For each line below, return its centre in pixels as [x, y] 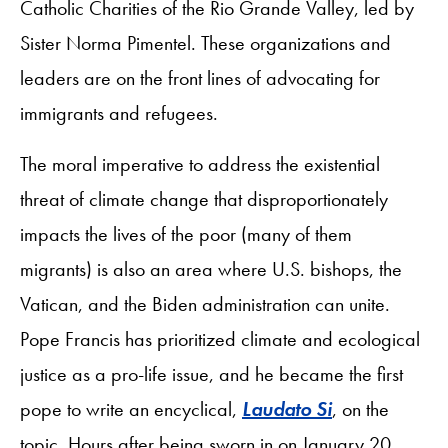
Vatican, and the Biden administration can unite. [205, 303]
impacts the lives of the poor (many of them [186, 233]
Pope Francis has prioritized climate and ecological [220, 338]
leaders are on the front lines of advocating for [200, 77]
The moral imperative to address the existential [200, 163]
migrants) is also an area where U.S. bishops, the [211, 268]
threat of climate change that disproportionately [204, 198]
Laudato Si [287, 408]
